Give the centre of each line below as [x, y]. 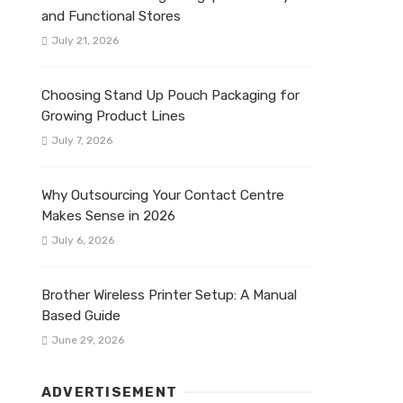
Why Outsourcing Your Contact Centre [163, 195]
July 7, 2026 [81, 140]
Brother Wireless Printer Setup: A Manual [169, 295]
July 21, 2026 [85, 40]
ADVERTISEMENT [110, 393]
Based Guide [81, 315]
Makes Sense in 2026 [108, 215]
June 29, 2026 [87, 340]
